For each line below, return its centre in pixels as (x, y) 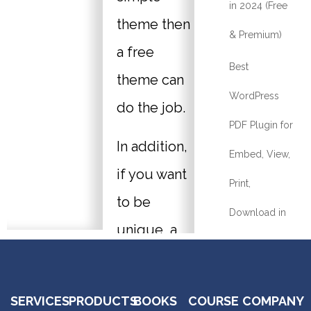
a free (135, 52)
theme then (153, 24)
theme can (150, 80)
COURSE (214, 301)
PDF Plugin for (261, 125)
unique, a (146, 230)
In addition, (152, 146)
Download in (258, 212)
